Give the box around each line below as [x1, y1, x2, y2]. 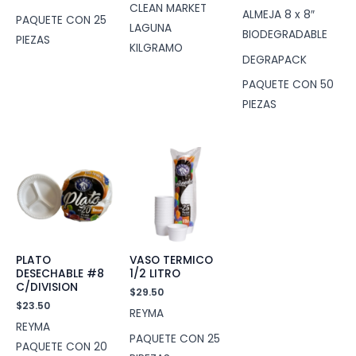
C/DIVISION [16, 280, 78, 296]
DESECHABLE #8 [16, 266, 104, 282]
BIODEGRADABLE [242, 26, 328, 42]
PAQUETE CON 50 [242, 77, 335, 93]
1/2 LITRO [129, 266, 180, 282]
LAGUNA [129, 20, 172, 36]
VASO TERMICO [129, 253, 213, 269]
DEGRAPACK [242, 52, 308, 68]
